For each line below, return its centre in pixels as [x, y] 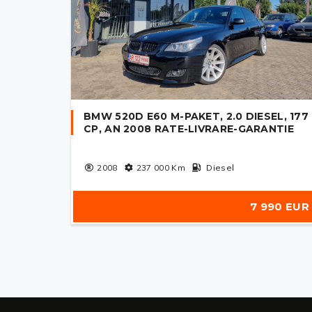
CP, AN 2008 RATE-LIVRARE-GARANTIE [189, 129]
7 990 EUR [280, 206]
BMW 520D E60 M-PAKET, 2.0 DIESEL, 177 [196, 116]
